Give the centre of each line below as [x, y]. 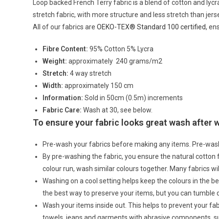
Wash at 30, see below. [117, 110]
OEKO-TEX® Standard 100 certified [152, 27]
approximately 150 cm [99, 86]
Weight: [55, 61]
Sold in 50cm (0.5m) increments [133, 98]
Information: [63, 98]
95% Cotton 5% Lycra [121, 49]
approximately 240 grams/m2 [115, 61]
